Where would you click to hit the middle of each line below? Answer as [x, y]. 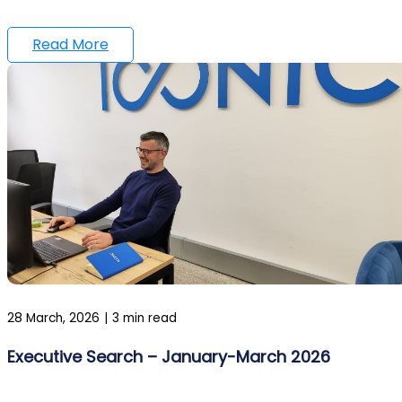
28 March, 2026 [53, 318]
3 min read [144, 318]
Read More [70, 44]
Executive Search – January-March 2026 [169, 356]
